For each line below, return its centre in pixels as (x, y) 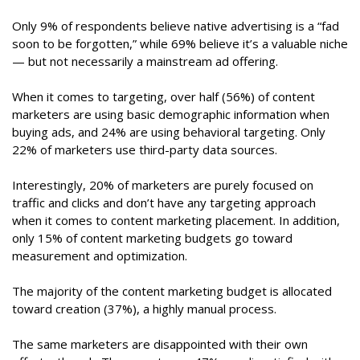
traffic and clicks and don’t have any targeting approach (164, 203)
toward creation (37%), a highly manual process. (144, 309)
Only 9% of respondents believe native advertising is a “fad (176, 26)
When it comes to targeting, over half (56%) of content (164, 97)
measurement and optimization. (100, 256)
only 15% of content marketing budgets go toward (152, 238)
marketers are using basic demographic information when (171, 115)
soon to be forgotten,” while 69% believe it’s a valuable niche (180, 44)
